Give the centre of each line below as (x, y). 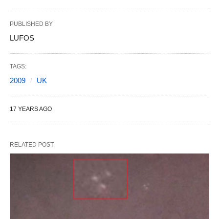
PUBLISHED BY (31, 24)
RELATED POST (32, 145)
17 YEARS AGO (31, 109)
